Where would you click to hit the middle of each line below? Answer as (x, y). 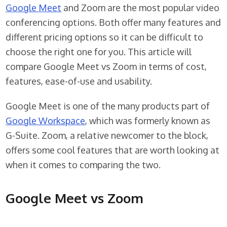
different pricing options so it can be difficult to (105, 37)
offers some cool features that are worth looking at (113, 150)
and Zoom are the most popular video (141, 8)
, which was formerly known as (148, 121)
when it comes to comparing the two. (83, 165)
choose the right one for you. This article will (99, 52)
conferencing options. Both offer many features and (113, 23)
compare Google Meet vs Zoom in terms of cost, (106, 67)
